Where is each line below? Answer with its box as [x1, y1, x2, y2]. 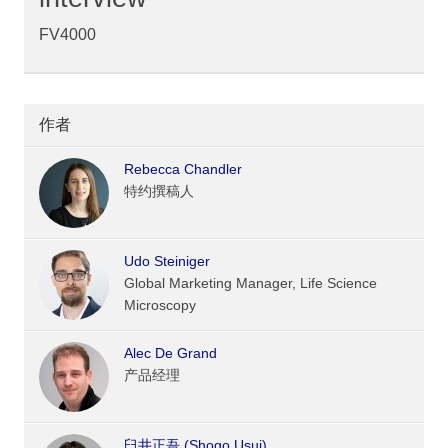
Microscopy [124, 297, 196, 314]
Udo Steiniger [124, 253, 210, 270]
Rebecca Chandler [124, 161, 242, 178]
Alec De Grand [124, 345, 217, 362]
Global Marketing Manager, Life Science [124, 275, 377, 292]
